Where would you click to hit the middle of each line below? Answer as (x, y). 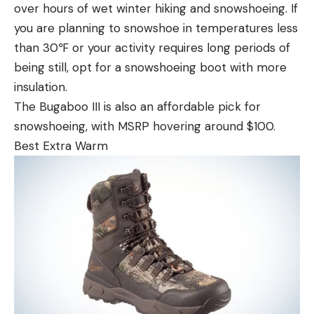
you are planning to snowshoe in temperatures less (156, 28)
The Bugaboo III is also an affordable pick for (137, 106)
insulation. (42, 87)
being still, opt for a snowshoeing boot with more (150, 67)
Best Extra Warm (61, 145)
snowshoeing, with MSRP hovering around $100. (145, 126)
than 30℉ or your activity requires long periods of (152, 47)
